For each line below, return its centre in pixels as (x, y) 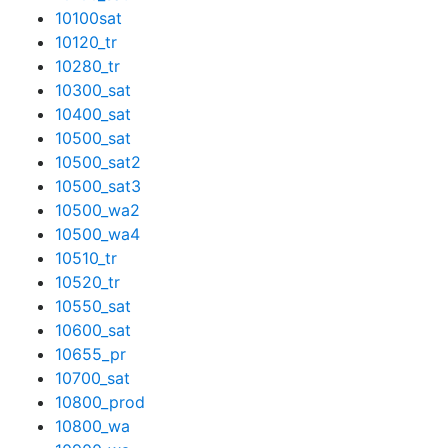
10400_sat (93, 114)
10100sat (88, 18)
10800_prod (100, 402)
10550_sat (93, 306)
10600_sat (93, 330)
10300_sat (93, 90)
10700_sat (92, 378)
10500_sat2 (98, 162)
